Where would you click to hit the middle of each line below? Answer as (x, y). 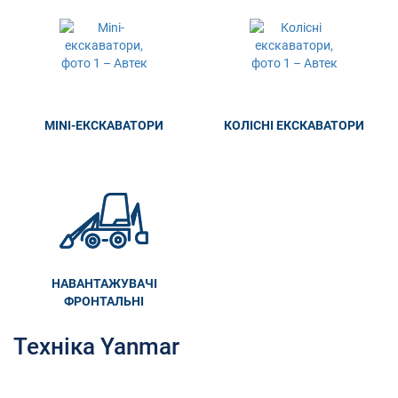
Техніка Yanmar (96, 346)
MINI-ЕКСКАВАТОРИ (104, 125)
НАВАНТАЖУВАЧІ (104, 283)
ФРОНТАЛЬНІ (104, 301)
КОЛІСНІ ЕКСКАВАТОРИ (294, 125)
